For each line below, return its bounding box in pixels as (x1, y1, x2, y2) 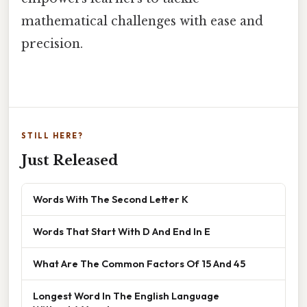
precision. (21, 36, 83, 52)
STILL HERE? (21, 130, 84, 140)
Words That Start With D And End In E (33, 224, 210, 238)
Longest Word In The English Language (33, 288, 219, 302)
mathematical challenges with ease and (21, 14, 263, 29)
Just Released (21, 151, 118, 169)
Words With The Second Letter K (33, 192, 188, 206)
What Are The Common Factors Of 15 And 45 (33, 256, 245, 270)
